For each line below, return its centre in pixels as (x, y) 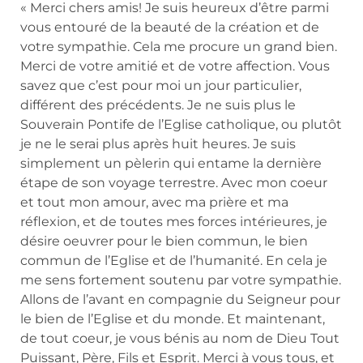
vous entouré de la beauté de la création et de (170, 28)
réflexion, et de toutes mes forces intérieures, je (174, 222)
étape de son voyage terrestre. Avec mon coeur (174, 183)
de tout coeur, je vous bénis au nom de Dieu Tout (180, 339)
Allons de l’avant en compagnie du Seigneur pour (180, 300)
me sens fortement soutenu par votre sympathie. (181, 280)
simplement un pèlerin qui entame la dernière (171, 164)
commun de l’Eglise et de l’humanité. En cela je (174, 261)
